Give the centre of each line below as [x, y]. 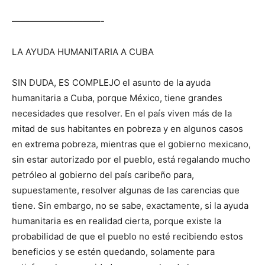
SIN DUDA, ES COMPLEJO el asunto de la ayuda [111, 83]
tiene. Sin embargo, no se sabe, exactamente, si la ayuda [130, 206]
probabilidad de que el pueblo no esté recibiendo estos [127, 236]
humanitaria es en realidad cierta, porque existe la [117, 221]
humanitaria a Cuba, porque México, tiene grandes [117, 98]
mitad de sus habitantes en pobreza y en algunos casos [127, 129]
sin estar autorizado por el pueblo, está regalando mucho [131, 159]
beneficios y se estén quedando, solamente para [113, 252]
